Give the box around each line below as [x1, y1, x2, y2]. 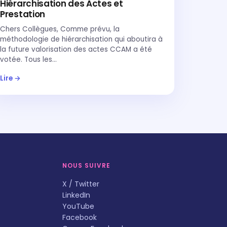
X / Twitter [62, 179, 100, 189]
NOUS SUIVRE [62, 161, 111, 170]
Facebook [62, 212, 97, 222]
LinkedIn [62, 190, 91, 200]
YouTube [62, 201, 95, 211]
